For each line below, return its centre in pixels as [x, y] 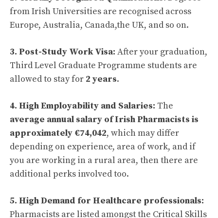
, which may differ [143, 133]
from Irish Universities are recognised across [100, 12]
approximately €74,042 [58, 133]
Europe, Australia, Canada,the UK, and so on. [99, 25]
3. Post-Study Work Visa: [64, 52]
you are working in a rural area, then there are [104, 161]
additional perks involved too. [69, 174]
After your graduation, [162, 52]
